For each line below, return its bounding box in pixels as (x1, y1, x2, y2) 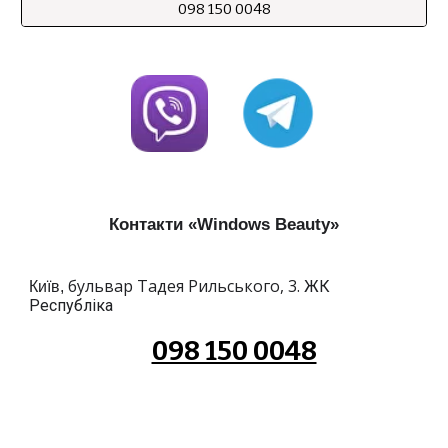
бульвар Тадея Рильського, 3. (68, 275, 301, 297)
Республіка (29, 296, 114, 315)
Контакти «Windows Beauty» (109, 214, 339, 234)
